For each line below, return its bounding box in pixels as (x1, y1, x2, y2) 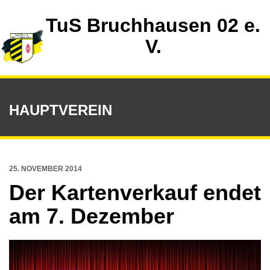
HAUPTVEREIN (9, 102, 112, 118)
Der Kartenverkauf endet (9, 180, 261, 205)
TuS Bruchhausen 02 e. (46, 14, 260, 36)
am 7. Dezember (9, 204, 174, 228)
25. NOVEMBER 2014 (9, 165, 82, 173)
